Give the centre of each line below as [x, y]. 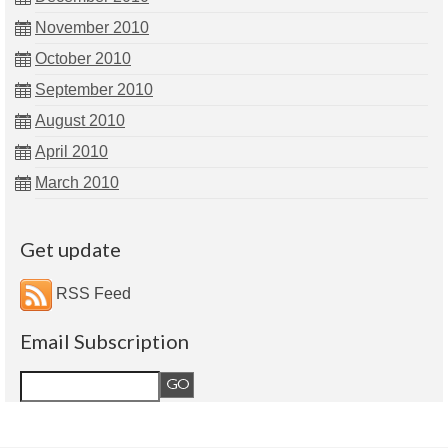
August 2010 [80, 120]
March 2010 [77, 182]
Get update [70, 248]
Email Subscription [104, 340]
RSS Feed [91, 293]
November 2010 [92, 27]
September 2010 [94, 89]
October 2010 [83, 58]
